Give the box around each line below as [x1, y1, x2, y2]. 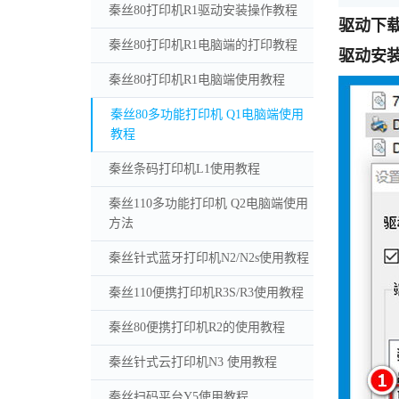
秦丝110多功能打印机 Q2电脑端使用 [109, 196, 308, 210]
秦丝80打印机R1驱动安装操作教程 [109, 3, 297, 17]
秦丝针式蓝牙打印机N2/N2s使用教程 [109, 250, 309, 265]
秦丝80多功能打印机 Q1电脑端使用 [110, 107, 304, 121]
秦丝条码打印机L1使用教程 [109, 161, 260, 175]
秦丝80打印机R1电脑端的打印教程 [109, 37, 297, 52]
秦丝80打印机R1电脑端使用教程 [109, 72, 285, 86]
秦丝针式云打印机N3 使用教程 [109, 354, 277, 369]
